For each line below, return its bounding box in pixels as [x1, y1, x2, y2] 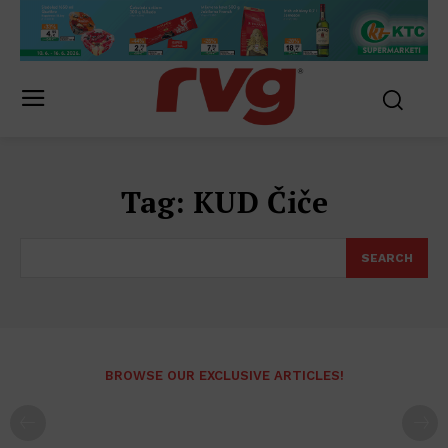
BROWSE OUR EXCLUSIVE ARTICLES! [104, 368, 344, 384]
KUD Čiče [192, 182, 328, 223]
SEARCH [361, 251, 413, 266]
